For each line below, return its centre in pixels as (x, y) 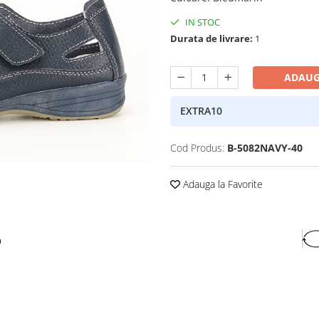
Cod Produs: (197, 147)
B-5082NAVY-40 (265, 147)
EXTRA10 (201, 111)
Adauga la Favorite (221, 184)
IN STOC (202, 22)
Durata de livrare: (211, 38)
